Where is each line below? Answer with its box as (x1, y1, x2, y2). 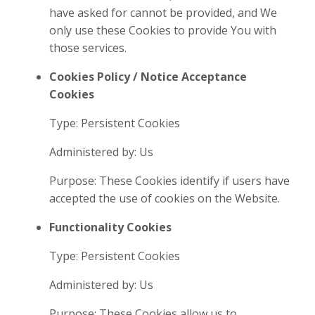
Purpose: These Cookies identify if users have (49, 173, 290, 189)
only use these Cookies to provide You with (49, 22, 276, 39)
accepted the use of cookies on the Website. (49, 191, 280, 207)
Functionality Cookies (49, 219, 172, 236)
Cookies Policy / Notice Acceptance (49, 69, 247, 85)
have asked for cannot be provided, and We (49, 5, 277, 21)
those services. (49, 40, 127, 56)
